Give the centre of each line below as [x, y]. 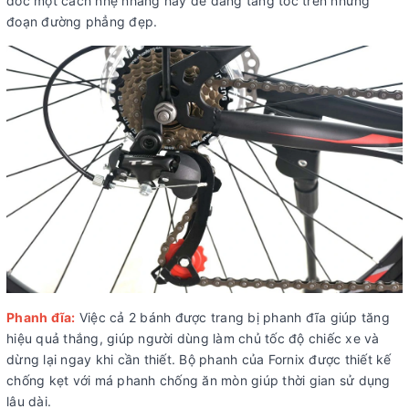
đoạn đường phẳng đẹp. [82, 21]
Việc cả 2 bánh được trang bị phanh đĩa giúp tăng [232, 317]
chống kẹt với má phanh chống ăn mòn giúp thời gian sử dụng [199, 380]
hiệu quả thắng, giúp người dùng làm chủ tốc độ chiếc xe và [193, 338]
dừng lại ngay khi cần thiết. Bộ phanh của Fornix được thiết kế [199, 359]
